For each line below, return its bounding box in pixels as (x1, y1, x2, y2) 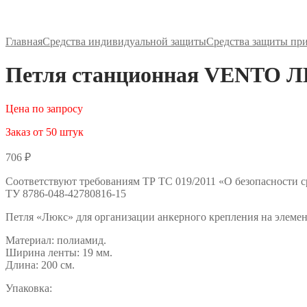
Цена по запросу (5, 102, 83, 114)
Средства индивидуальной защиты (42, 36, 206, 47)
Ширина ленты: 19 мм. (5, 246, 112, 258)
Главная (5, 36, 42, 47)
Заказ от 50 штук (5, 125, 84, 138)
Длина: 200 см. (5, 258, 75, 271)
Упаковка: (5, 282, 52, 294)
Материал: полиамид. (5, 234, 106, 246)
